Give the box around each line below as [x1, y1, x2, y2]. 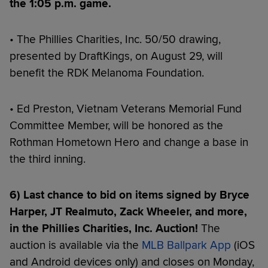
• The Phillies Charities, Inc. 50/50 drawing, [10, 32, 221, 47]
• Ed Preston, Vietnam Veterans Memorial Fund [10, 102, 242, 116]
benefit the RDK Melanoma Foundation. [10, 66, 204, 80]
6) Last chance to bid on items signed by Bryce [10, 188, 249, 202]
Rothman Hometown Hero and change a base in [10, 135, 248, 150]
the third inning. [10, 152, 86, 166]
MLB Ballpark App [142, 238, 231, 252]
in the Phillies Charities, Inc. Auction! [10, 221, 198, 236]
